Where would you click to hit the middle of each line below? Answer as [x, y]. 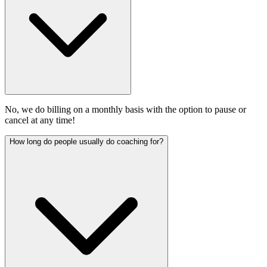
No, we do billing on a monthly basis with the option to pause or [125, 109]
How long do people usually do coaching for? [86, 141]
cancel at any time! [40, 120]
